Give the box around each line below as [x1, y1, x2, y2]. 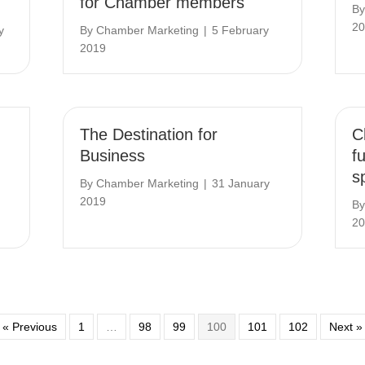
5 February [212, 24, 270, 37]
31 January [212, 177, 270, 190]
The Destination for [80, 125, 218, 143]
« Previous [2, 320, 57, 333]
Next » [329, 320, 363, 333]
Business [80, 147, 146, 165]
